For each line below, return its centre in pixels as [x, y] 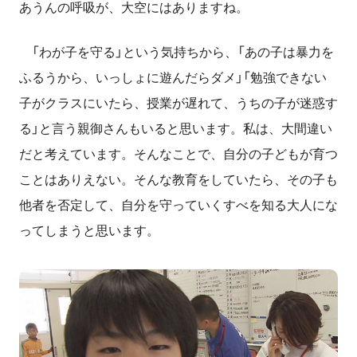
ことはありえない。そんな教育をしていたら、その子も [178, 180]
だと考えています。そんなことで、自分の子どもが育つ [178, 155]
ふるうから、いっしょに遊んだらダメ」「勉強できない [173, 78]
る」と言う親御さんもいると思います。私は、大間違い [176, 129]
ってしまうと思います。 [89, 231]
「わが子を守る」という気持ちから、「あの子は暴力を [177, 53]
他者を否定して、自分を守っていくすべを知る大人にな [178, 206]
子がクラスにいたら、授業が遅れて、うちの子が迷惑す [178, 104]
